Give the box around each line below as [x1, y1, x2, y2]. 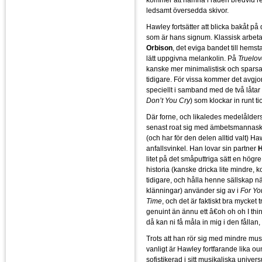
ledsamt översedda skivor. [146, 6, 229, 15]
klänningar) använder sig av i [146, 186, 240, 195]
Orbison [146, 43, 173, 52]
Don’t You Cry [146, 96, 190, 105]
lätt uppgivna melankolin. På [146, 54, 238, 63]
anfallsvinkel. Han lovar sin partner [146, 144, 258, 153]
